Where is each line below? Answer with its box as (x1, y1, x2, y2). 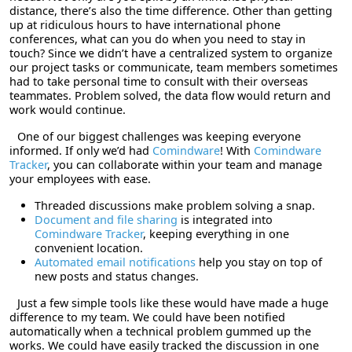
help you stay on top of (196, 254, 322, 269)
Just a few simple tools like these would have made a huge (17, 295, 328, 310)
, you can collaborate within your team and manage (47, 156, 322, 172)
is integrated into (178, 211, 273, 227)
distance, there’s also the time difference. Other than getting (9, 2, 332, 18)
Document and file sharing (35, 211, 178, 227)
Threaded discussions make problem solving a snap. (35, 197, 315, 213)
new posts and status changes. (35, 268, 199, 284)
